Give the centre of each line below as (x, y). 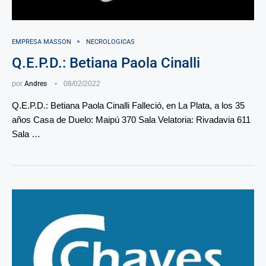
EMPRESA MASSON (42, 42)
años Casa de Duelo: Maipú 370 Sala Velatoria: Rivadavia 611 (131, 119)
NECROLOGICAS (110, 42)
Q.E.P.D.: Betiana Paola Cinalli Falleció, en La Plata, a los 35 (128, 105)
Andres (36, 83)
